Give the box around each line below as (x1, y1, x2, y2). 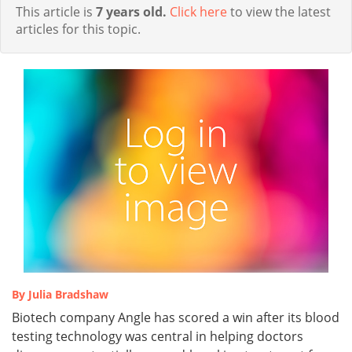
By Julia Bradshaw (12, 287, 108, 302)
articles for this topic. (16, 20, 141, 38)
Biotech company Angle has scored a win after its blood (12, 309, 339, 327)
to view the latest (227, 3, 331, 21)
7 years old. (96, 3, 167, 21)
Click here (170, 3, 227, 21)
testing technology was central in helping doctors (12, 328, 303, 346)
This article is (16, 3, 96, 21)
